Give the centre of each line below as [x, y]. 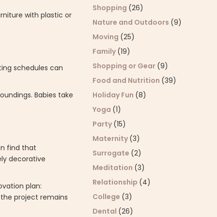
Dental [106, 211]
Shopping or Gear [125, 66]
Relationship [116, 182]
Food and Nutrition [127, 80]
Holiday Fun [114, 95]
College [107, 197]
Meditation [114, 168]
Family [105, 51]
